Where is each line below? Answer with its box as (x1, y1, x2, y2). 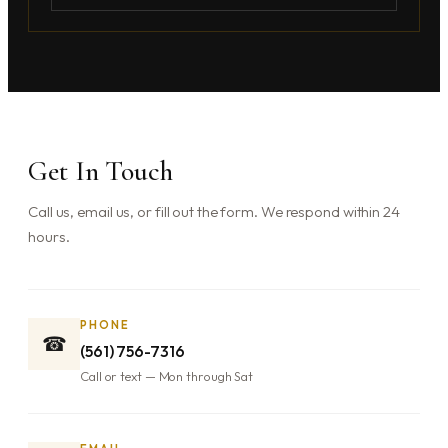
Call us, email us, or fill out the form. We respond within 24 (28, 201, 400, 221)
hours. (28, 226, 70, 246)
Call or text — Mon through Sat (80, 367, 253, 384)
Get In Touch (28, 153, 173, 188)
